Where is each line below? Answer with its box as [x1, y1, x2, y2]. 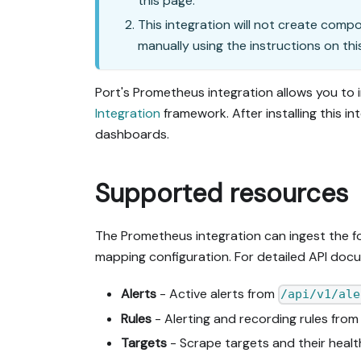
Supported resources [95, 176, 348, 211]
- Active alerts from [156, 285, 278, 303]
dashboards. [95, 126, 169, 143]
